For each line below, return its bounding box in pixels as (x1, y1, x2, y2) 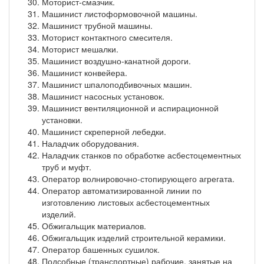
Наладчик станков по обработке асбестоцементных (42, 148, 241, 161)
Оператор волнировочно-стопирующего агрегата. (42, 172, 235, 184)
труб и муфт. (42, 160, 91, 173)
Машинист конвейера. (42, 66, 127, 78)
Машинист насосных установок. (42, 90, 164, 102)
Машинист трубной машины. (42, 19, 153, 31)
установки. (42, 113, 82, 126)
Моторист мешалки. (42, 42, 118, 55)
